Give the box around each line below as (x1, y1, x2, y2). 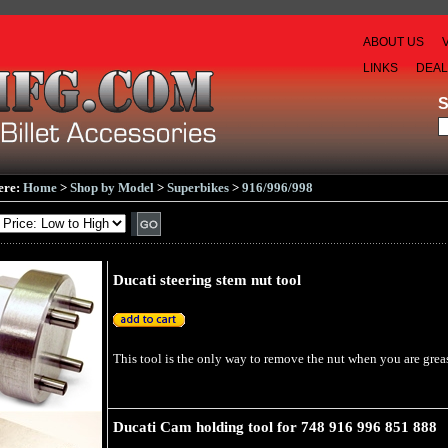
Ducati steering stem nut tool (113, 272, 301, 288)
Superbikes (167, 180, 229, 195)
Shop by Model (70, 180, 154, 195)
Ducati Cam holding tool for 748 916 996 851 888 (113, 419, 437, 435)
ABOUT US (363, 35, 424, 49)
